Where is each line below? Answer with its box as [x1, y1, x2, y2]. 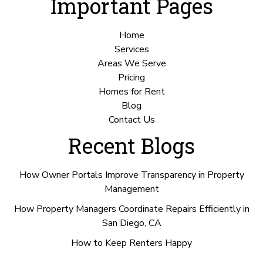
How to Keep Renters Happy [71, 236, 192, 249]
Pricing [118, 70, 145, 84]
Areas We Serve [97, 56, 166, 70]
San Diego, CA [102, 216, 161, 230]
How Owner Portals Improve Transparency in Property [19, 168, 244, 181]
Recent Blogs [68, 131, 195, 160]
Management [104, 182, 159, 195]
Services [114, 42, 149, 56]
